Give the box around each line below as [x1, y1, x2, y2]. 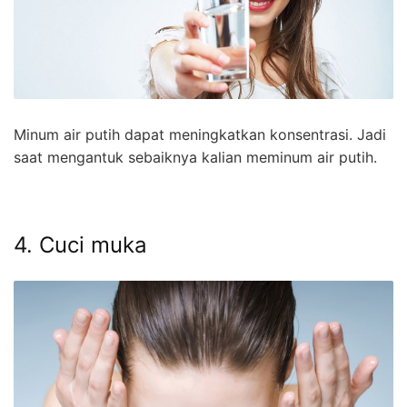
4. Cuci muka [14, 232, 147, 259]
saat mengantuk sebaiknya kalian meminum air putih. [14, 148, 377, 167]
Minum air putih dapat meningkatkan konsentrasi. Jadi [14, 125, 386, 144]
